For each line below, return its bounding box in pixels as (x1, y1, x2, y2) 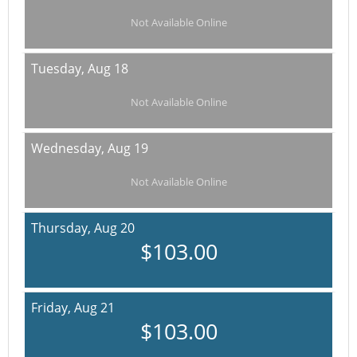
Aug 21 (74, 299, 115, 316)
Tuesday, (31, 60, 88, 77)
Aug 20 (94, 219, 135, 237)
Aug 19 (108, 139, 148, 157)
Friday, (31, 299, 74, 316)
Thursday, (31, 219, 94, 237)
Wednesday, (31, 139, 108, 157)
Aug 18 (88, 60, 128, 77)
